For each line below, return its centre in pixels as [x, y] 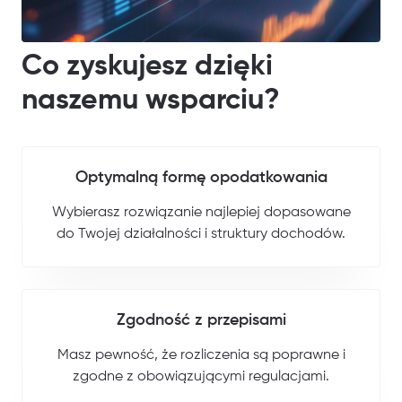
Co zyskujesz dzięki [147, 66]
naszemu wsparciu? [151, 100]
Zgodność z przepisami [201, 320]
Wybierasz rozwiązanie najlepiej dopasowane [201, 212]
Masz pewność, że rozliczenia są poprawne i [201, 355]
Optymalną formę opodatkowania [201, 177]
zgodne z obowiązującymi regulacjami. [201, 376]
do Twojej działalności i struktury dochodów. [201, 234]
